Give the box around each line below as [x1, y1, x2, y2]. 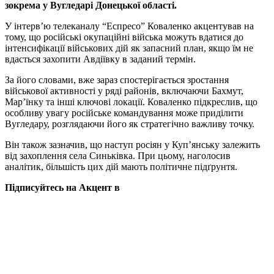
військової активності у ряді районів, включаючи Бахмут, [5, 85, 243, 96]
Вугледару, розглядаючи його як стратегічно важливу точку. [5, 118, 254, 129]
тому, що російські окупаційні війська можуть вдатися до [5, 31, 243, 42]
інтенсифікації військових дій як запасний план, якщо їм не [5, 42, 253, 53]
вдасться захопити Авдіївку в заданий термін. [5, 53, 196, 64]
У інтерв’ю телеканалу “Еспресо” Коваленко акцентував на [5, 20, 254, 31]
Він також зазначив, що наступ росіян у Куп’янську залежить [5, 139, 260, 150]
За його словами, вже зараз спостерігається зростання [5, 74, 229, 85]
